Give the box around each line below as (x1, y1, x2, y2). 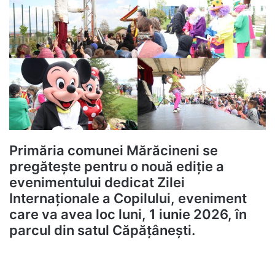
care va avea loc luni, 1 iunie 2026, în (9, 206, 247, 223)
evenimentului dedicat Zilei (9, 174, 185, 191)
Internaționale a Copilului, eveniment (9, 190, 247, 207)
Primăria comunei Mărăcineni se (9, 142, 218, 159)
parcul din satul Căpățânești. (9, 222, 195, 239)
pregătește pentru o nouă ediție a (9, 158, 224, 175)
